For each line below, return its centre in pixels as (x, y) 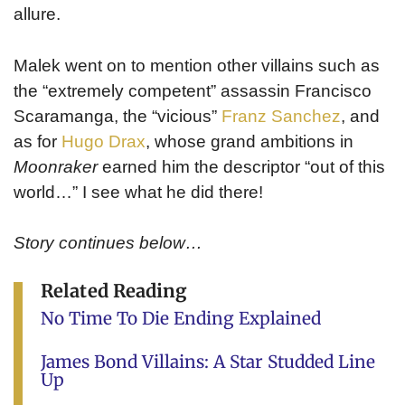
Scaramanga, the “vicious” (118, 116)
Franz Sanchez (281, 116)
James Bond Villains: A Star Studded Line (208, 362)
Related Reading (114, 290)
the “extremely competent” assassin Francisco (193, 90)
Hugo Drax (104, 141)
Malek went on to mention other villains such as (197, 65)
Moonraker (56, 166)
